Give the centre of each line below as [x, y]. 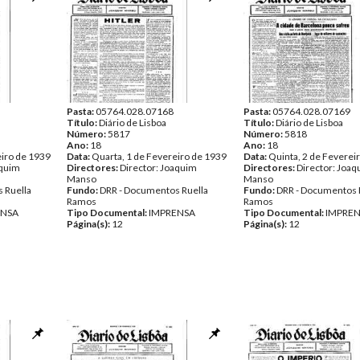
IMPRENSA [172, 213]
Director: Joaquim [158, 168]
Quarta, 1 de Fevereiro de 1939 [159, 156]
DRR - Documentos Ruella [154, 190]
